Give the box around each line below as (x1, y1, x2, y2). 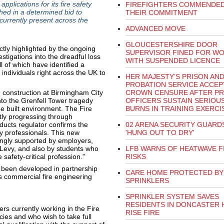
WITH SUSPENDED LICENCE (125, 56, 220, 64)
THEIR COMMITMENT (125, 8, 197, 16)
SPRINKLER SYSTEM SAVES (125, 192, 219, 200)
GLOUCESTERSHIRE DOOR (125, 40, 217, 48)
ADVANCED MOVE (125, 24, 185, 32)
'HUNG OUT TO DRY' (125, 128, 194, 136)
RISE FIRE (125, 208, 159, 216)
